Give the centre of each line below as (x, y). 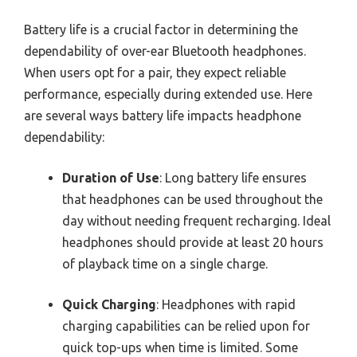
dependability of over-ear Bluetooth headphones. (165, 51)
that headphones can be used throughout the (192, 199)
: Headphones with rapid (226, 304)
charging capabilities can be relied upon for (186, 326)
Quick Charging (109, 304)
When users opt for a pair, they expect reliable (155, 72)
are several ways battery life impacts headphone (163, 115)
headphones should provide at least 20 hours (193, 242)
